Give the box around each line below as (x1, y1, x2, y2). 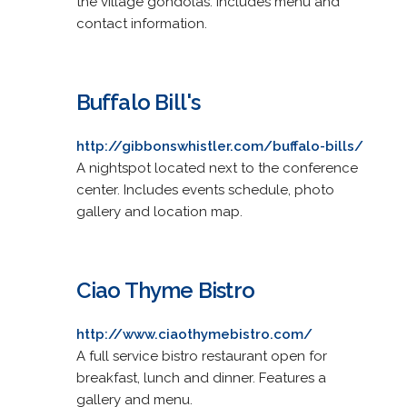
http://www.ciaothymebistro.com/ (75, 325, 313, 342)
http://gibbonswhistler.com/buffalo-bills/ (75, 137, 363, 154)
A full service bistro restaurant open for (75, 347, 327, 364)
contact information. (75, 15, 207, 32)
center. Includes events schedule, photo (75, 181, 334, 198)
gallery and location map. (75, 203, 243, 220)
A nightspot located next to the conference (75, 159, 358, 176)
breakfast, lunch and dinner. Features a (75, 369, 326, 386)
